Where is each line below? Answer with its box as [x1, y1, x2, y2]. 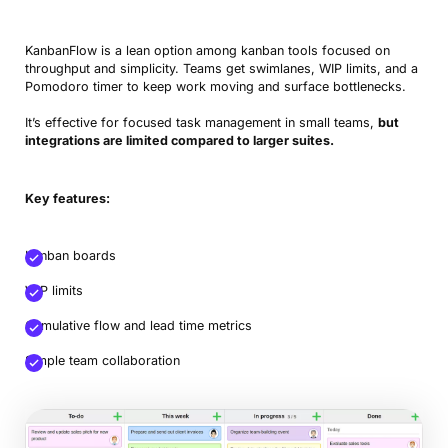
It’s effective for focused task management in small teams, [24, 115, 378, 131]
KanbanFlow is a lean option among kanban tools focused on [24, 43, 390, 59]
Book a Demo [182, 173, 275, 190]
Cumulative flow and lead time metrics [24, 318, 252, 334]
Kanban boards [24, 248, 116, 264]
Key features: [24, 191, 110, 207]
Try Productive [168, 214, 273, 231]
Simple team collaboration [24, 353, 180, 369]
